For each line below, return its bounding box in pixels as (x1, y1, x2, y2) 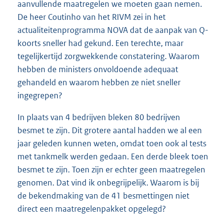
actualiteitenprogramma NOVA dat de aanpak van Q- (17, 25, 208, 36)
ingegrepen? (17, 90, 62, 101)
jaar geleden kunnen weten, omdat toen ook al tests (17, 138, 206, 149)
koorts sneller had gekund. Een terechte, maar (17, 38, 184, 49)
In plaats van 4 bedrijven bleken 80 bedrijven (17, 112, 180, 123)
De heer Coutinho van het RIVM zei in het (17, 12, 166, 23)
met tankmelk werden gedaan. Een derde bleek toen (17, 151, 208, 162)
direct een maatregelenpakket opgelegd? (17, 203, 166, 215)
